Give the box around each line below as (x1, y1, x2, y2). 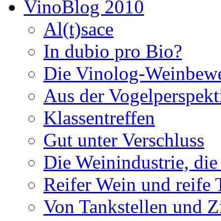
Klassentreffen (43, 107, 155, 129)
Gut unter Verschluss (43, 129, 204, 151)
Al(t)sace (43, 18, 113, 40)
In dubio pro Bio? (43, 40, 182, 62)
